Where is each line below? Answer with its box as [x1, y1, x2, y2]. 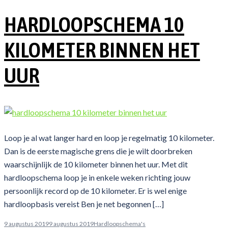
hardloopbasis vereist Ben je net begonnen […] [4, 198, 164, 209]
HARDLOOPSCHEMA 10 [4, 12, 184, 37]
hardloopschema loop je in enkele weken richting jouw [4, 172, 190, 182]
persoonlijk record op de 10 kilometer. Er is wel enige [4, 185, 187, 195]
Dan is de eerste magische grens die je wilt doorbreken [4, 146, 192, 156]
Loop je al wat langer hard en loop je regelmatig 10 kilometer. [4, 132, 214, 142]
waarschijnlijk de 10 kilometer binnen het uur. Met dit [4, 159, 188, 169]
